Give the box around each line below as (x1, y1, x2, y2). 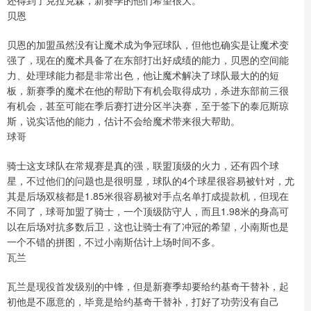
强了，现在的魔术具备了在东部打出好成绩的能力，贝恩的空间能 (7, 53, 289, 67)
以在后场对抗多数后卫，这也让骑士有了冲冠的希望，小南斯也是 (7, 219, 289, 234)
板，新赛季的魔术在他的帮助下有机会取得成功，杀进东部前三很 (7, 83, 289, 98)
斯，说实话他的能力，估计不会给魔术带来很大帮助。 (7, 114, 240, 128)
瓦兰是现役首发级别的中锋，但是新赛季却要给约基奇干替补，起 (7, 279, 289, 294)
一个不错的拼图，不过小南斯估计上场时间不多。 (7, 235, 221, 249)
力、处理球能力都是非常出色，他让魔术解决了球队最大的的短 (7, 68, 279, 83)
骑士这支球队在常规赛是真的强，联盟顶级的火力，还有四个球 (7, 158, 279, 173)
